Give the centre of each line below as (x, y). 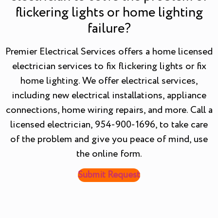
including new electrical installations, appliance (109, 95)
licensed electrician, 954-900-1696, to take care (109, 125)
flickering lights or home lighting (109, 12)
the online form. (109, 154)
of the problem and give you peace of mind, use (109, 139)
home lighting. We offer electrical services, (109, 81)
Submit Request (109, 175)
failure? (109, 28)
